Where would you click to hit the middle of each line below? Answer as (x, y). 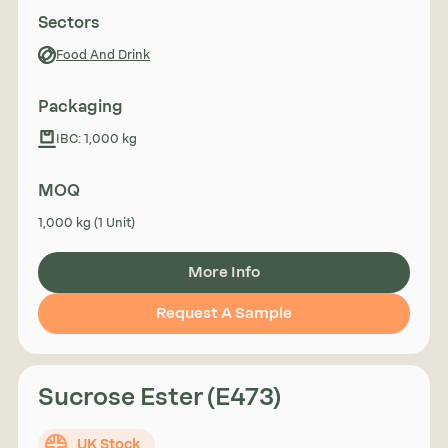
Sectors (68, 22)
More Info (224, 271)
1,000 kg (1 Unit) (86, 222)
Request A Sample (224, 312)
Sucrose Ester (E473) (159, 396)
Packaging (80, 106)
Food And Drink (102, 54)
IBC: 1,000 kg (96, 138)
